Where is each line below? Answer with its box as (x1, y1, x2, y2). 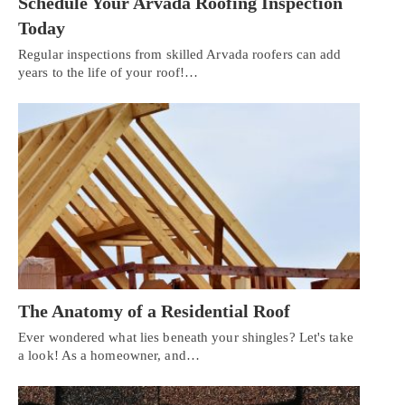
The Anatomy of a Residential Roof (18, 300, 290, 321)
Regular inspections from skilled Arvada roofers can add (18, 47, 342, 62)
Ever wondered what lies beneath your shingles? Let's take (18, 329, 353, 344)
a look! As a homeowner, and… (18, 347, 200, 363)
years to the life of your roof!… (18, 65, 199, 80)
